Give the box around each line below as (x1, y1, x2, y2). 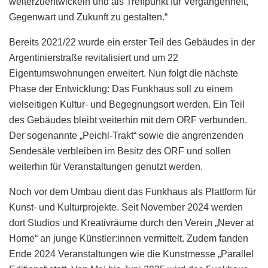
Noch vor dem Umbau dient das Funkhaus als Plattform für (9, 186, 256, 197)
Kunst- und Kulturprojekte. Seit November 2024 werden (9, 202, 243, 212)
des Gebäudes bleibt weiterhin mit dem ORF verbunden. (9, 114, 247, 125)
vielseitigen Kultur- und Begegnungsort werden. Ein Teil (9, 99, 245, 109)
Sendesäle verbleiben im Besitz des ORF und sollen (9, 145, 231, 156)
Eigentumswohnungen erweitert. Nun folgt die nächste (9, 68, 238, 78)
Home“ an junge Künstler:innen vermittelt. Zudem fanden (9, 233, 248, 243)
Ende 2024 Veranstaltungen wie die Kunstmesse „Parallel (9, 248, 254, 259)
